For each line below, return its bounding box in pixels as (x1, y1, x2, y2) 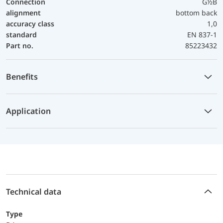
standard (6, 29, 37, 39)
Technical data (6, 186, 61, 197)
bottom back (176, 7, 217, 17)
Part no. (6, 40, 33, 50)
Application (6, 105, 51, 116)
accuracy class (6, 18, 54, 28)
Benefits (6, 71, 38, 82)
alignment (6, 7, 41, 17)
